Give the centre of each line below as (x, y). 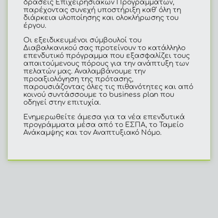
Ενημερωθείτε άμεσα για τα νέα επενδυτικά (104, 117)
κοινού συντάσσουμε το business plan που (99, 94)
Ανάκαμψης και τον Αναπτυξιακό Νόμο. (92, 133)
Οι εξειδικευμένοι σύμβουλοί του (82, 40)
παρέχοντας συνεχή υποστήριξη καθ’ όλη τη (102, 10)
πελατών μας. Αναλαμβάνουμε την (84, 71)
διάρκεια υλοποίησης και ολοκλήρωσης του (101, 18)
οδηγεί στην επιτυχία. (62, 102)
